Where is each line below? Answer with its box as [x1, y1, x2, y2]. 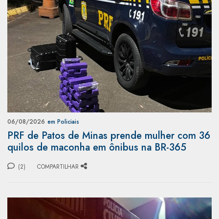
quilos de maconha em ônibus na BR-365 [7, 140, 186, 154]
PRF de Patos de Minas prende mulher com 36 [7, 128, 210, 143]
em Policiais [47, 117, 79, 126]
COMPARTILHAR [37, 162, 79, 171]
